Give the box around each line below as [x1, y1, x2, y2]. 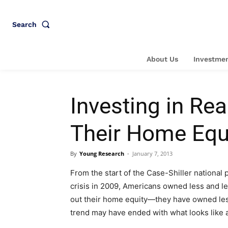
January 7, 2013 [132, 150, 173, 157]
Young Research [79, 150, 124, 157]
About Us [146, 55, 178, 63]
